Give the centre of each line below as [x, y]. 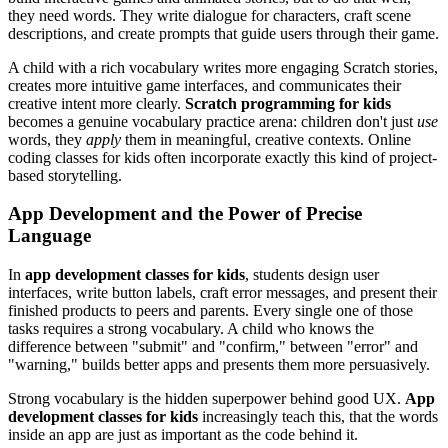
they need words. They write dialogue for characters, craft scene [209, 15]
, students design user [312, 275]
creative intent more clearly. [96, 103]
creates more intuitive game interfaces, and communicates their [204, 85]
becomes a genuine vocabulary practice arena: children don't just [212, 121]
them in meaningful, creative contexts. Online [266, 139]
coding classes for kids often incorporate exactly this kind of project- [222, 157]
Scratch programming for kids [288, 103]
